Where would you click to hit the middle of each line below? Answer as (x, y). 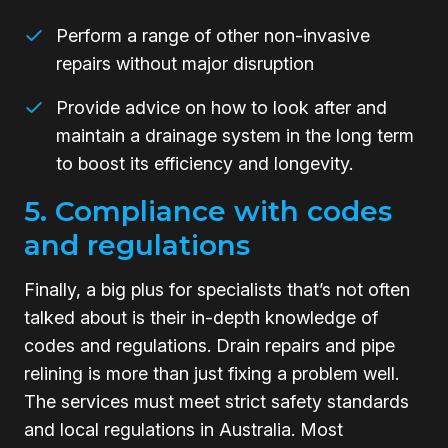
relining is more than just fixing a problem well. (211, 373)
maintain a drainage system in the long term (235, 135)
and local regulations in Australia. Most (183, 429)
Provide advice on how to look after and (221, 107)
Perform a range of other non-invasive (213, 35)
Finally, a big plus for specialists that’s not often (217, 289)
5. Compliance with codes (208, 210)
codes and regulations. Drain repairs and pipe (209, 345)
